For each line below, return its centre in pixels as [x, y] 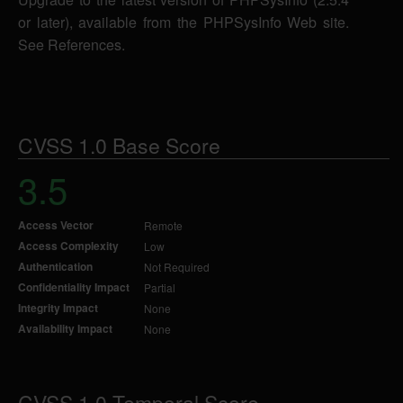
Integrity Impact [58, 308]
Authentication [55, 266]
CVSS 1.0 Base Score [119, 145]
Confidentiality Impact [74, 287]
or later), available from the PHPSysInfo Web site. [184, 22]
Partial [160, 287]
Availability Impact [65, 328]
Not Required [177, 267]
